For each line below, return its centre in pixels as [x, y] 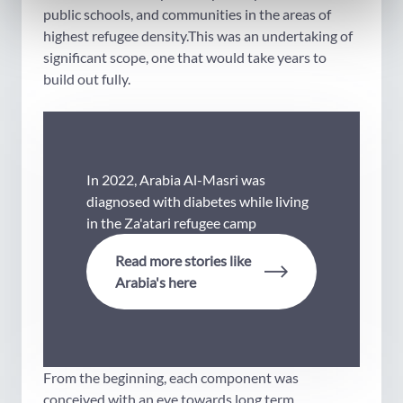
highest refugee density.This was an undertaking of [198, 36]
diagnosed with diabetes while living [197, 201]
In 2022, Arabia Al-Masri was [176, 180]
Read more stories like [183, 261]
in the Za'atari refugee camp [171, 223]
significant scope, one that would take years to [185, 58]
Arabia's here [156, 282]
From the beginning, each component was [171, 378]
